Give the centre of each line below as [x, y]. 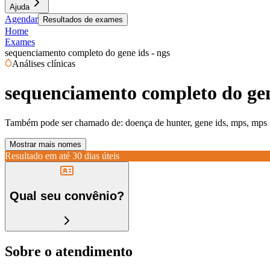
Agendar [21, 19]
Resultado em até [37, 155]
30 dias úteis [96, 155]
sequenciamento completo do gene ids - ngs [87, 53]
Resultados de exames [83, 20]
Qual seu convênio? [67, 196]
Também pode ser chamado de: [64, 122]
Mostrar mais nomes [46, 144]
